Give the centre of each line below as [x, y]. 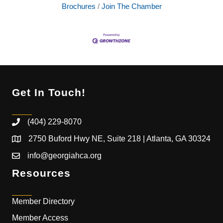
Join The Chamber [131, 6]
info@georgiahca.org [64, 156]
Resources [41, 173]
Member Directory [43, 202]
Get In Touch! [49, 93]
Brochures [78, 6]
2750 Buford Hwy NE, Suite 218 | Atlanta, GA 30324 [119, 139]
